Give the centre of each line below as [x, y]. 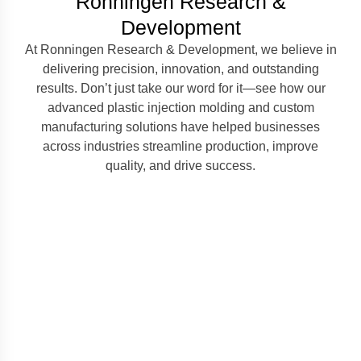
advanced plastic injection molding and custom [180, 108]
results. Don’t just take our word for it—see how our [180, 88]
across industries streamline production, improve [180, 146]
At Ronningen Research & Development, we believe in [180, 50]
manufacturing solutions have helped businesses [180, 127]
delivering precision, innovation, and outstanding [180, 69]
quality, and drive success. [180, 166]
